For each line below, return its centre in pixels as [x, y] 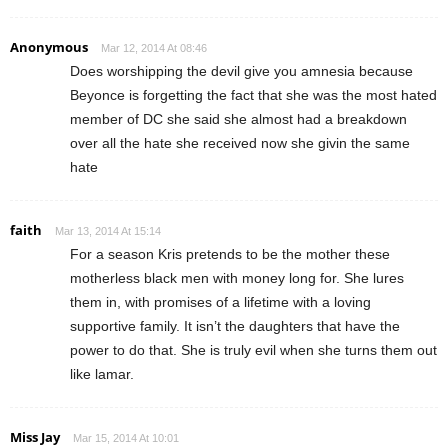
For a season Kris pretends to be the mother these [230, 253]
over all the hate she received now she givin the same [240, 142]
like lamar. [102, 373]
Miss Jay [35, 436]
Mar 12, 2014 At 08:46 [154, 47]
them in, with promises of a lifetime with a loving [220, 301]
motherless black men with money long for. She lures [237, 277]
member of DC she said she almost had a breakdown [238, 118]
